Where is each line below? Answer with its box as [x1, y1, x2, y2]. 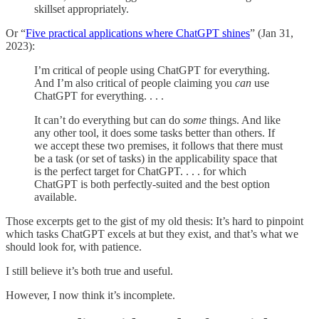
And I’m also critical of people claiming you [34, 76, 235, 89]
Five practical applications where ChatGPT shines [26, 26, 250, 39]
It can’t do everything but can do [34, 113, 183, 126]
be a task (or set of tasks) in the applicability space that [34, 152, 277, 164]
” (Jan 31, [250, 26, 293, 39]
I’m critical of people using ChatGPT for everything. [34, 63, 270, 76]
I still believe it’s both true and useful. [6, 264, 173, 277]
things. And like [206, 113, 281, 126]
